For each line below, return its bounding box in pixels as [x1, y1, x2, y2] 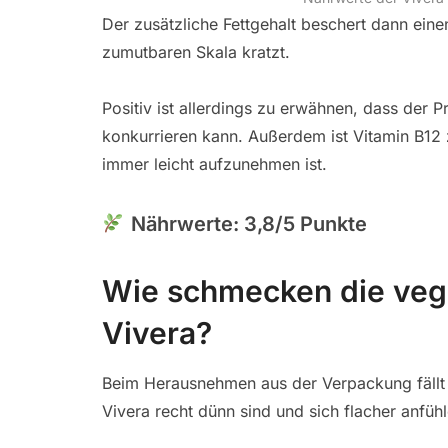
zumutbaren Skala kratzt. [102, 42, 290, 63]
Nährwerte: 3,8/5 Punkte [130, 212, 367, 237]
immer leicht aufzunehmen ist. [102, 154, 327, 175]
